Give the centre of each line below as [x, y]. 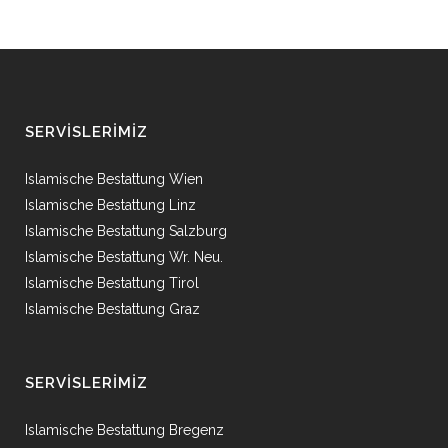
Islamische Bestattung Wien [116, 179]
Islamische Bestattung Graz [112, 309]
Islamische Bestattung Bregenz [124, 430]
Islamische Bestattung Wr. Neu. [124, 257]
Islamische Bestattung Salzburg [126, 231]
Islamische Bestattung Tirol [112, 283]
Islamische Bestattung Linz [110, 205]
